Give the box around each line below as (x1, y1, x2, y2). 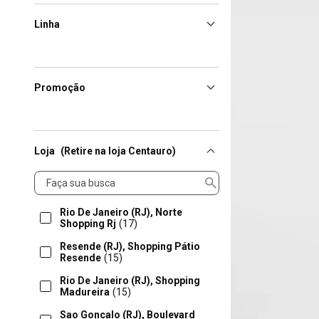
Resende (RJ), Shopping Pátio (60, 241, 200, 252)
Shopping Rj (60, 218, 116, 229)
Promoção (34, 82, 85, 93)
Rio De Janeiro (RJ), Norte (60, 206, 182, 218)
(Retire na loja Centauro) (61, 145, 176, 157)
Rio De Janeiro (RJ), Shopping (60, 275, 200, 286)
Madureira (60, 286, 110, 298)
